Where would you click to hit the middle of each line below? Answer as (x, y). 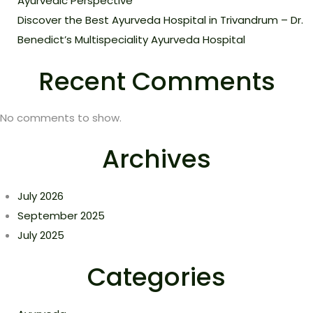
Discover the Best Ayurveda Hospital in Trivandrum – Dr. (160, 20)
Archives (156, 159)
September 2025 (61, 216)
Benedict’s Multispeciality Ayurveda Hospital (131, 39)
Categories (156, 277)
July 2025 (41, 235)
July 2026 (41, 196)
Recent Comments (156, 81)
